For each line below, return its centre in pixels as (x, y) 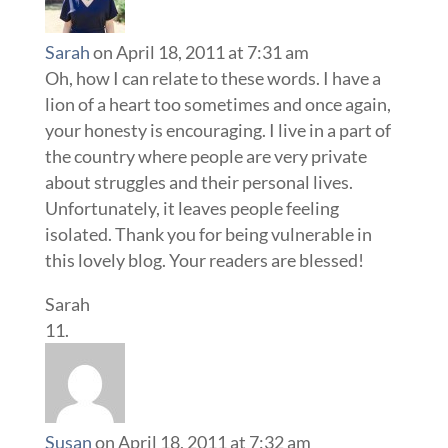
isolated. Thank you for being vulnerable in (208, 234)
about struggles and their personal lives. (198, 182)
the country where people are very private (205, 156)
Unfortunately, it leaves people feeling (191, 208)
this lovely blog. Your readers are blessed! (204, 260)
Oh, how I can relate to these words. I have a (212, 78)
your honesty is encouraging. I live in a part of (217, 130)
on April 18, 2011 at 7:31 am (200, 52)
